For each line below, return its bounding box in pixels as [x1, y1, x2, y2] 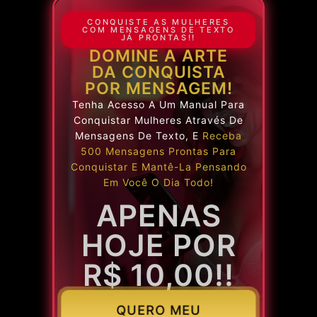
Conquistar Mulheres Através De [74, 114, 243, 127]
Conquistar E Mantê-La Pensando [70, 161, 247, 173]
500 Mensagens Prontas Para [81, 145, 236, 158]
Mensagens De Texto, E [75, 129, 202, 142]
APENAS [96, 197, 221, 234]
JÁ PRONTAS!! [120, 33, 197, 43]
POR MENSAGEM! [84, 79, 233, 99]
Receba [202, 129, 242, 142]
